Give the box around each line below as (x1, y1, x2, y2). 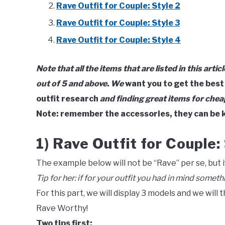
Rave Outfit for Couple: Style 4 (56, 35, 181, 45)
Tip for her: (36, 173, 76, 183)
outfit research (36, 94, 98, 104)
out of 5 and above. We (36, 79, 125, 89)
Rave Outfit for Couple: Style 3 (56, 18, 180, 28)
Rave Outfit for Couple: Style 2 (56, 1, 180, 11)
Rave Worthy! (36, 203, 88, 213)
